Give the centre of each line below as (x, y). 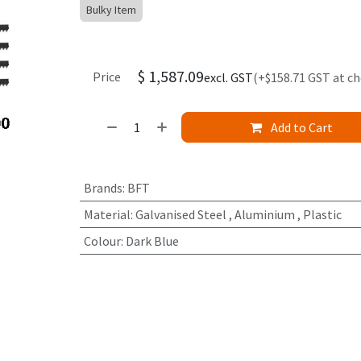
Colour (102, 241)
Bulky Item (111, 10)
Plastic (322, 215)
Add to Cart (301, 128)
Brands (103, 188)
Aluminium (264, 215)
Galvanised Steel (180, 215)
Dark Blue (152, 241)
